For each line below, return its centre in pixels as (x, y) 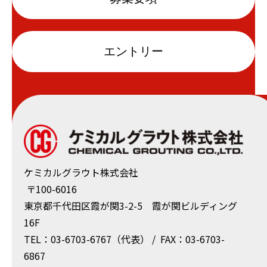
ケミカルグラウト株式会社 (81, 173)
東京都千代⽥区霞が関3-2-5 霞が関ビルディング (131, 206)
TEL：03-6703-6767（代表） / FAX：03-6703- (124, 239)
